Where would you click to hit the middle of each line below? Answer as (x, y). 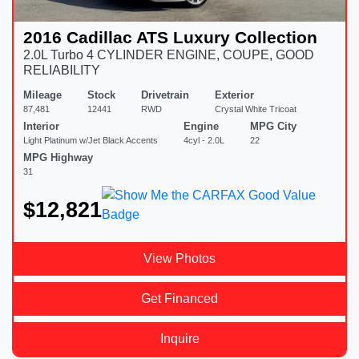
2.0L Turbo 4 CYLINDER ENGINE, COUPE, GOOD (169, 54)
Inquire (179, 338)
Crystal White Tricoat (256, 109)
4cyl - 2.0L (204, 140)
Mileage (42, 95)
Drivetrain (165, 95)
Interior (41, 126)
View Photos (179, 258)
